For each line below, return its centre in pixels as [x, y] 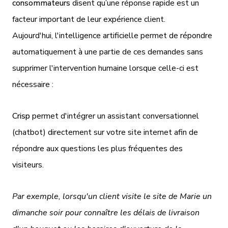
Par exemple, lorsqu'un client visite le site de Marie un [112, 196]
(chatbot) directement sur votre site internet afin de [105, 132]
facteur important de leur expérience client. [89, 19]
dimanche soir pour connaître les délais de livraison [106, 212]
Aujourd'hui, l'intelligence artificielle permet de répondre [112, 35]
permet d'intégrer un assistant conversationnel [115, 116]
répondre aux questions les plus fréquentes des [97, 148]
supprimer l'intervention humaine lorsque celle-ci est [105, 68]
